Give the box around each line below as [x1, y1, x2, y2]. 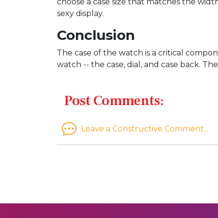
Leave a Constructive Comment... [81, 124, 208, 133]
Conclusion [57, 27, 135, 44]
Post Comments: [64, 92, 164, 110]
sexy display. [57, 9, 104, 18]
